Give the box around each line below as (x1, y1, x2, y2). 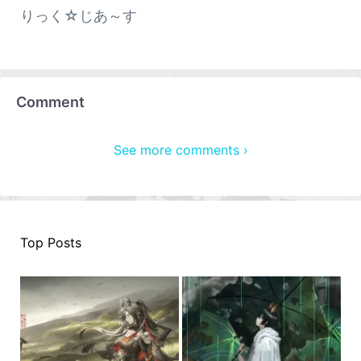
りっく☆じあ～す (20, 6, 137, 24)
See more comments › (113, 142, 248, 159)
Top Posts (20, 234, 81, 251)
